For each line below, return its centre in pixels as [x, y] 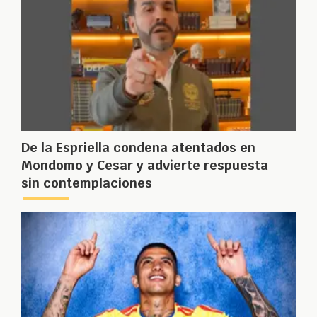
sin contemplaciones [87, 183]
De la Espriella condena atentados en [138, 148]
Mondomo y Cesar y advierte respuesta [145, 166]
